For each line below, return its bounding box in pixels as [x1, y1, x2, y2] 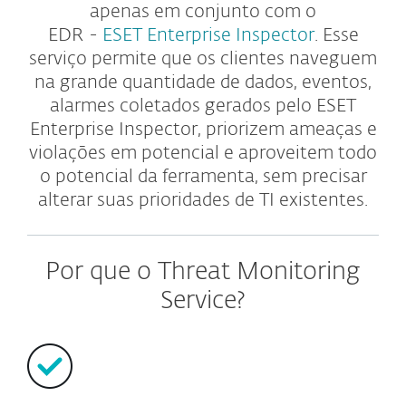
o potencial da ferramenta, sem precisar [39, 168, 367, 186]
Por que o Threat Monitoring [45, 260, 361, 285]
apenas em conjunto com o [90, 3, 316, 21]
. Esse [314, 26, 359, 44]
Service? [160, 289, 246, 314]
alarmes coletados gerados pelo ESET [50, 97, 356, 115]
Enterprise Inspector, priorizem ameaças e [29, 121, 377, 139]
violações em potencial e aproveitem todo [29, 144, 377, 162]
